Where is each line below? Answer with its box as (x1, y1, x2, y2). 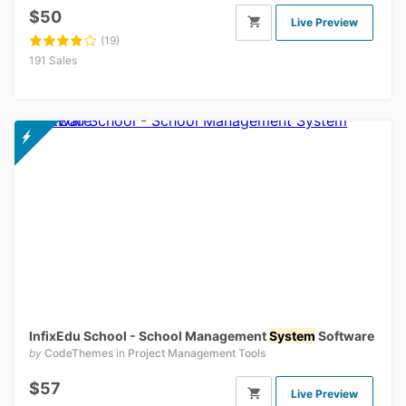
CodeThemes (44, 346, 113, 361)
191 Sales (29, 53, 77, 67)
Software (315, 328, 374, 344)
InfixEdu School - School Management (29, 328, 269, 344)
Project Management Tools (128, 346, 266, 361)
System (269, 328, 315, 344)
